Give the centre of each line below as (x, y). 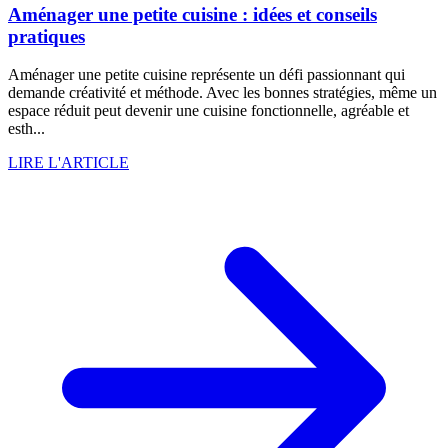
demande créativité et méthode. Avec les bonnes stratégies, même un (222, 93)
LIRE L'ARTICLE (68, 163)
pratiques (46, 36)
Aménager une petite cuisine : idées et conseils (192, 14)
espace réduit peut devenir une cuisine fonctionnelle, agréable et (208, 111)
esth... (26, 129)
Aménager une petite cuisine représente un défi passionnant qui (206, 75)
